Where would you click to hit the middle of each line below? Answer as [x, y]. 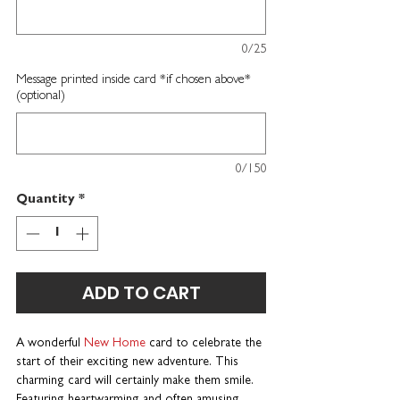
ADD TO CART [141, 292]
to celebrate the [219, 343]
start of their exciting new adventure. [114, 362]
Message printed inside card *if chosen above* [133, 81]
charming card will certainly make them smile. [135, 381]
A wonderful [50, 343]
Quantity [46, 201]
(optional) [41, 97]
